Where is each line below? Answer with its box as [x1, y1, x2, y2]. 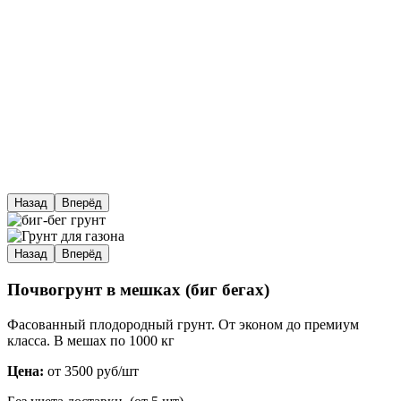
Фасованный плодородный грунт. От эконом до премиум [7, 316, 359, 332]
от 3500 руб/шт [44, 363, 139, 379]
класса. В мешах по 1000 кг [7, 332, 175, 348]
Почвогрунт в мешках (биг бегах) [7, 280, 269, 299]
